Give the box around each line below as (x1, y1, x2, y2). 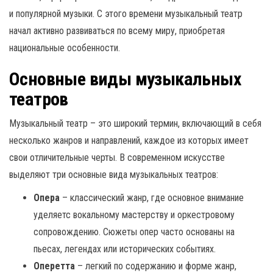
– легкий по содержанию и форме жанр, (75, 260, 236, 272)
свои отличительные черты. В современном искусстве (9, 151, 225, 163)
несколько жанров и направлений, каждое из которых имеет (9, 134, 249, 146)
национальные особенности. (9, 41, 120, 54)
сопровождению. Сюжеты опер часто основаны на (34, 225, 235, 238)
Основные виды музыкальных (9, 68, 241, 90)
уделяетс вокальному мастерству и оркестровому (34, 208, 235, 221)
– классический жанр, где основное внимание (60, 191, 244, 204)
